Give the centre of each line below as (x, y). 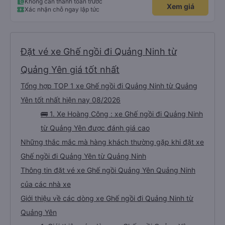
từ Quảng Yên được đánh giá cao (95, 128)
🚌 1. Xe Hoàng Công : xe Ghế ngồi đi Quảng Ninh (122, 114)
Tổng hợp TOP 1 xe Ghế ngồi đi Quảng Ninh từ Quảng (109, 86)
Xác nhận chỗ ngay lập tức (62, 9)
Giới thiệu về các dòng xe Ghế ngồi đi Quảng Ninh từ (107, 198)
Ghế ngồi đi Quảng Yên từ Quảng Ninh (83, 156)
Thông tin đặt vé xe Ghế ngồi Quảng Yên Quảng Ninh (108, 170)
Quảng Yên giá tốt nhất (70, 70)
